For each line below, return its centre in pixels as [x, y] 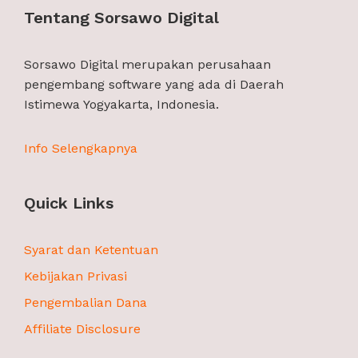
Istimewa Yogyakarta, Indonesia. [121, 105]
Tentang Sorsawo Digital [121, 18]
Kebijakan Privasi [76, 276]
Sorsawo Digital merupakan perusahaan [147, 65]
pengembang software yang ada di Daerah [154, 85]
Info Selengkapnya [81, 149]
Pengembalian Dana [86, 303]
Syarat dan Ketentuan [91, 250]
